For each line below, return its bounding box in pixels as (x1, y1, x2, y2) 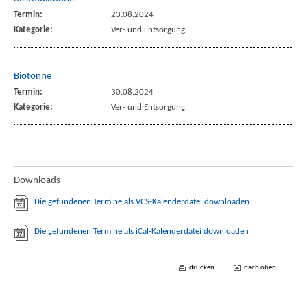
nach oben (244, 264, 277, 272)
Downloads (13, 174, 60, 186)
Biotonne (13, 70, 51, 82)
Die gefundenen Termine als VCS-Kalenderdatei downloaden (34, 197, 249, 206)
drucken (189, 264, 215, 272)
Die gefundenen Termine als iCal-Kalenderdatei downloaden (34, 226, 249, 236)
